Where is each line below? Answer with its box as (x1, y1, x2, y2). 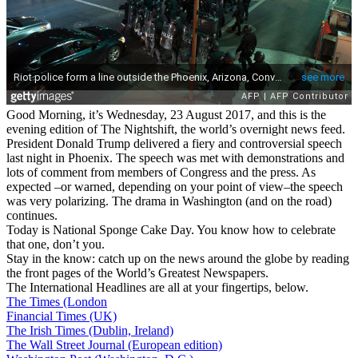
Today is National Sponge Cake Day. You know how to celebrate (6, 223, 336, 237)
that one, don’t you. (6, 237, 105, 252)
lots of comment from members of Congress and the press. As (6, 165, 316, 180)
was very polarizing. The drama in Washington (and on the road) (6, 194, 332, 209)
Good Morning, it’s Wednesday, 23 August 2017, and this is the (6, 108, 326, 122)
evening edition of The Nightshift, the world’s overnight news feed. (6, 122, 345, 137)
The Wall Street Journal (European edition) (6, 338, 222, 352)
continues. (6, 209, 58, 223)
